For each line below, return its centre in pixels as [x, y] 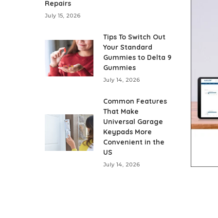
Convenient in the [134, 142]
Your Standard [128, 47]
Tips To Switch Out [134, 37]
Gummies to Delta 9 [137, 58]
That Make [121, 112]
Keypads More [127, 132]
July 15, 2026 [63, 16]
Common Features [135, 101]
